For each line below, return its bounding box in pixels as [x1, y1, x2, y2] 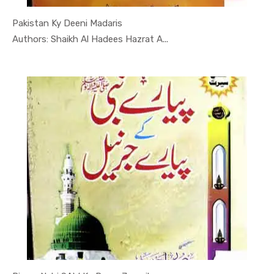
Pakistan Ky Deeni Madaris [12, 18, 122, 29]
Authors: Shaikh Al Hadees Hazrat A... [12, 34, 168, 45]
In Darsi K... [106, 31, 159, 45]
